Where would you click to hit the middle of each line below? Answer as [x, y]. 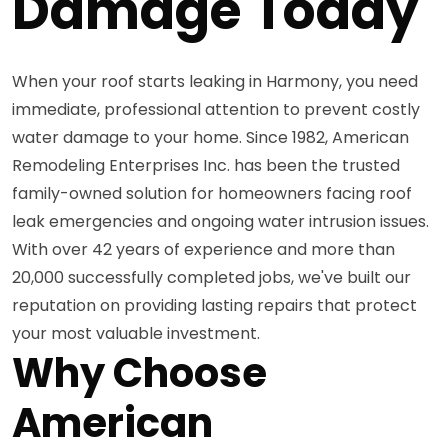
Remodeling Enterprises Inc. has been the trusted [206, 165]
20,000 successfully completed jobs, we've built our [211, 277]
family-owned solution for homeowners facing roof [212, 193]
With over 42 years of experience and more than [203, 249]
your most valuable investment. [136, 333]
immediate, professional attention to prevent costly [216, 109]
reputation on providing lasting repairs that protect [214, 305]
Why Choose [139, 372]
